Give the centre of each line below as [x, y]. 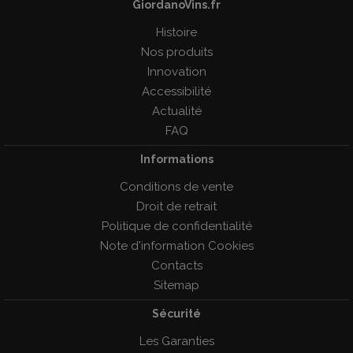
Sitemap [176, 285]
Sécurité [176, 313]
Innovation [176, 71]
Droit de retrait [176, 206]
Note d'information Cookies [176, 245]
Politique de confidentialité [176, 226]
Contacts [176, 265]
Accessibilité [176, 91]
